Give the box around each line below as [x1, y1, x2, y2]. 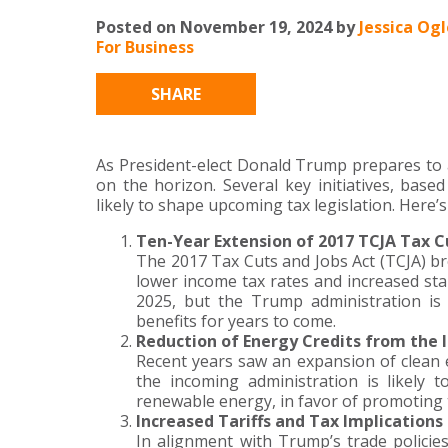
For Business [96, 36, 194, 59]
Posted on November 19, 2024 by [96, 16, 359, 39]
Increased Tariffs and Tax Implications [136, 410, 443, 433]
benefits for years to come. [136, 310, 336, 333]
